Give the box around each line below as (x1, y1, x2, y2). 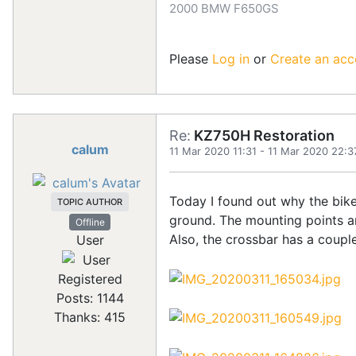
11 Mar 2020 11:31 (169, 145, 257, 157)
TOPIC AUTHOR (57, 195, 122, 207)
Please (169, 51, 212, 67)
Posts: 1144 (56, 290, 124, 307)
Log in (212, 51, 250, 67)
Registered (57, 271, 122, 288)
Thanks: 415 (54, 309, 126, 326)
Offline (75, 215, 105, 228)
